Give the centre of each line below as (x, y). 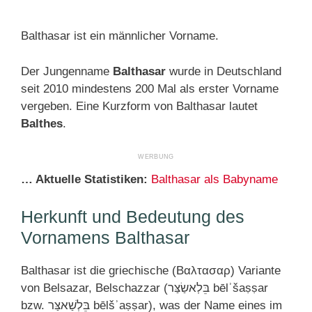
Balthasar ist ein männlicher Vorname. (120, 36)
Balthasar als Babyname (214, 179)
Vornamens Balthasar (105, 237)
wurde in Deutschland (224, 71)
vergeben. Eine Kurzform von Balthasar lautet (139, 106)
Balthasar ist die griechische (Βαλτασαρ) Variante (151, 270)
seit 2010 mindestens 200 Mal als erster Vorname (150, 88)
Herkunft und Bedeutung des (133, 216)
